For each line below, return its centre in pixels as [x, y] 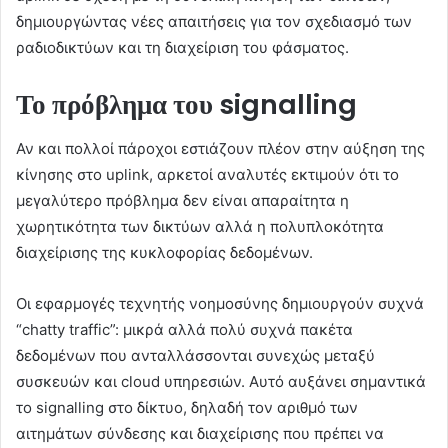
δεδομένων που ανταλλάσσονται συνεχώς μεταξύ [195, 356]
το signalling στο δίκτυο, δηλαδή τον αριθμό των [187, 408]
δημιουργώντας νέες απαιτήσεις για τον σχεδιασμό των [214, 21]
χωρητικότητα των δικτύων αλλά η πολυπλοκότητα [200, 227]
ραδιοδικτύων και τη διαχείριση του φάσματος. [182, 47]
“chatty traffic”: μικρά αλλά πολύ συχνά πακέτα [184, 330]
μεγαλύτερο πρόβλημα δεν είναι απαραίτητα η [182, 201]
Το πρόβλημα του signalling [186, 104]
